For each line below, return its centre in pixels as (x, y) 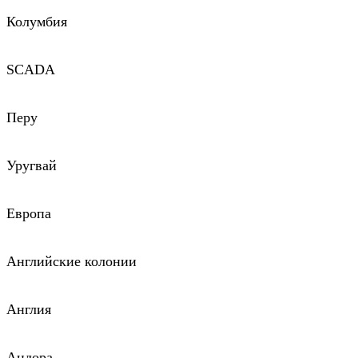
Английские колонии (72, 261)
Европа (29, 213)
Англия (29, 309)
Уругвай (32, 165)
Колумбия (37, 22)
